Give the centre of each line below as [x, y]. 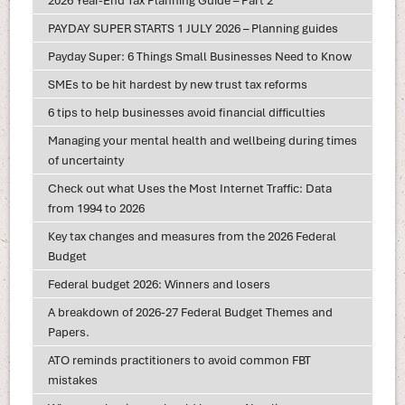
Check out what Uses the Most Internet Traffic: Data [189, 188]
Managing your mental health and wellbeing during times [202, 141]
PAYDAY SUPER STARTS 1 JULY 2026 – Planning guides [193, 28]
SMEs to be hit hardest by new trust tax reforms [177, 85]
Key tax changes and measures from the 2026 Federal [192, 236]
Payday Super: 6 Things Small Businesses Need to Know [199, 57]
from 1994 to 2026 [96, 208]
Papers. [68, 332]
